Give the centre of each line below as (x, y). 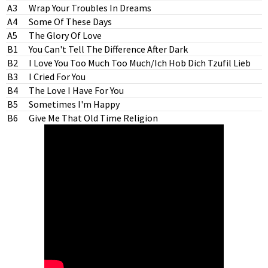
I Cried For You (57, 77)
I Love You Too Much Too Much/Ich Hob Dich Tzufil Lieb (140, 63)
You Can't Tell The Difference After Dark (108, 49)
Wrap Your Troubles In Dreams (90, 8)
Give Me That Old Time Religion (93, 118)
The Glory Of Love (65, 35)
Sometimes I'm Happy (74, 104)
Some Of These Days (70, 22)
